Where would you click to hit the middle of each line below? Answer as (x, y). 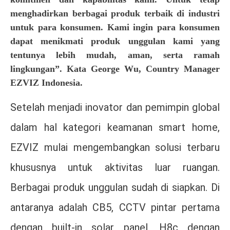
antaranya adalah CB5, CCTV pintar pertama (115, 208)
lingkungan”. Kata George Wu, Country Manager (115, 69)
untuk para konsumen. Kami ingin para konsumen (115, 27)
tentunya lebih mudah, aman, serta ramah (115, 55)
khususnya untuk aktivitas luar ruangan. (115, 168)
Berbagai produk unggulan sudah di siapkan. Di (115, 188)
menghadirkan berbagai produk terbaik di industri (115, 14)
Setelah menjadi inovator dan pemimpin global (115, 108)
